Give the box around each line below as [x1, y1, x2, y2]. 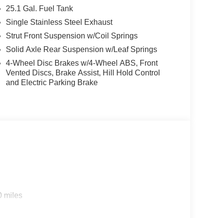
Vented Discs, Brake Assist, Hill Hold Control [5, 68, 160, 77]
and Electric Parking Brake [5, 78, 98, 87]
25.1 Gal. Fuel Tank [5, 4, 73, 13]
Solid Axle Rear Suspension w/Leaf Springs [5, 45, 157, 54]
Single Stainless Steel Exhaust [5, 18, 112, 26]
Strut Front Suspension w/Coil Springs [5, 31, 138, 40]
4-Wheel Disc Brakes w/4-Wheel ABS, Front [5, 58, 158, 67]
